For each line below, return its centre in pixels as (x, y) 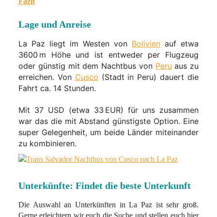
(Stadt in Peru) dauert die (148, 77)
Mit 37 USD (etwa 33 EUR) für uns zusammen (108, 110)
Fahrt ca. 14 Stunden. (57, 88)
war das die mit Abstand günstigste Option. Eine (108, 121)
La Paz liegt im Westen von (75, 43)
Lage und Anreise (55, 24)
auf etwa (179, 43)
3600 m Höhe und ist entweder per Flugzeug (108, 54)
